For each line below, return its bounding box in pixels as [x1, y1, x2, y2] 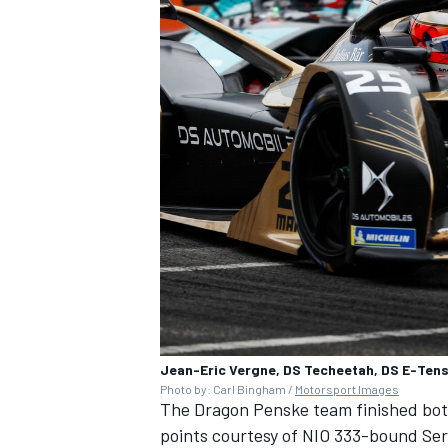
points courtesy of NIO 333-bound [160, 423, 422, 446]
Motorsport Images [295, 381, 399, 396]
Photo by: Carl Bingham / [160, 381, 295, 396]
